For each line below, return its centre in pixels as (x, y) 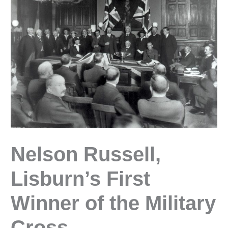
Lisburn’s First (81, 178)
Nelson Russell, (86, 154)
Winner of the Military (113, 203)
